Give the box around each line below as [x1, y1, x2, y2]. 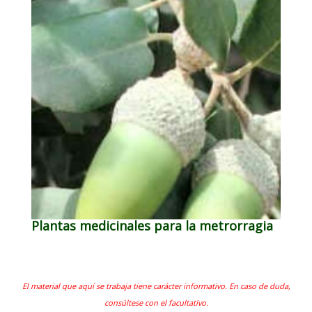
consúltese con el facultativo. [104, 297, 208, 308]
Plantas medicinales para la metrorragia [31, 217, 273, 234]
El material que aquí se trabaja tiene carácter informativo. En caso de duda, [22, 280, 290, 291]
